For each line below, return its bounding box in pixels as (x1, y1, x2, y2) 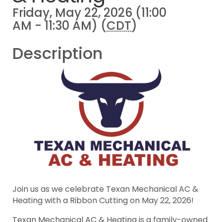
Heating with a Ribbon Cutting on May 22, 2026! (12, 194, 196, 206)
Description (12, 42, 103, 64)
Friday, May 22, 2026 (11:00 (12, 4, 166, 21)
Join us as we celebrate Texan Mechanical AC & (12, 183, 198, 195)
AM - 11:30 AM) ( (12, 17, 107, 34)
